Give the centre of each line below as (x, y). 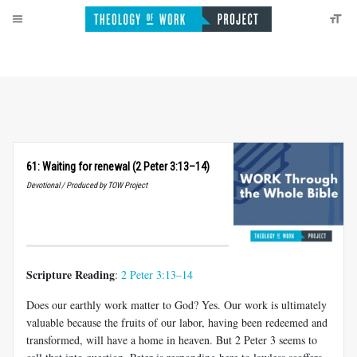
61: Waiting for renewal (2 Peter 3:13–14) (118, 167)
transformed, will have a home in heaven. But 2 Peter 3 (151, 339)
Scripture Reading (71, 274)
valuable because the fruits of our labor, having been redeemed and (177, 322)
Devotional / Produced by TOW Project (87, 185)
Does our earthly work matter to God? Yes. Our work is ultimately (177, 304)
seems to (296, 339)
